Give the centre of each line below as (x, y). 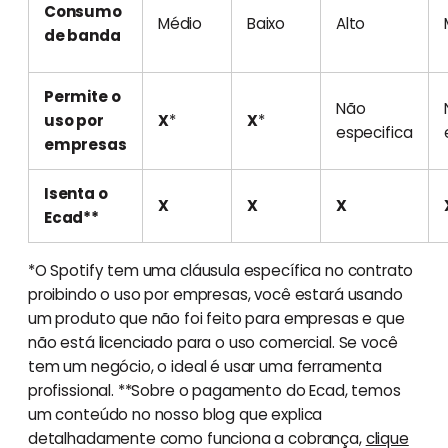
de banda (82, 35)
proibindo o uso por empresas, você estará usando (215, 294)
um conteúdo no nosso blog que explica (175, 414)
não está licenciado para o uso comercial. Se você (212, 342)
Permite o (82, 96)
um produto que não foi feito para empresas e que (216, 318)
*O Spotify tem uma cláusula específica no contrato (220, 270)
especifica (374, 132)
